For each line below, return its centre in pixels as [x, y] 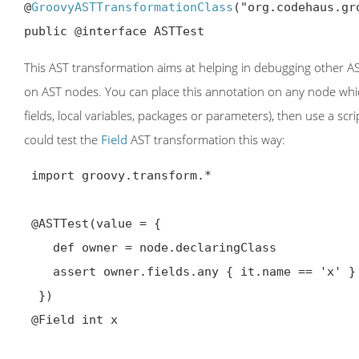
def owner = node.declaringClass [38, 248]
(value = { [125, 224]
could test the [63, 140]
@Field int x [75, 320]
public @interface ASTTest [114, 32]
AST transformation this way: [206, 140]
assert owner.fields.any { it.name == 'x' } [38, 272]
